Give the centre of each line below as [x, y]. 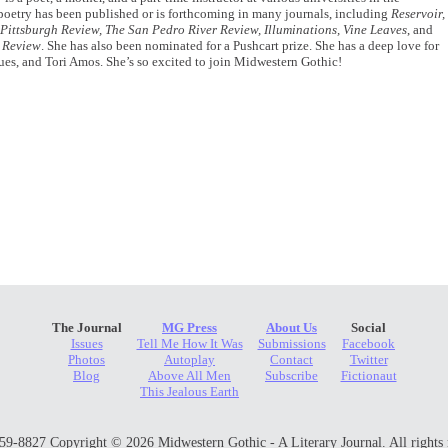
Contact [291, 359]
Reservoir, [418, 13]
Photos [86, 359]
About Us [291, 327]
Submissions [291, 343]
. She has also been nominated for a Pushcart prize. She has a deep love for [240, 45]
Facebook [368, 343]
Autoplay [189, 359]
